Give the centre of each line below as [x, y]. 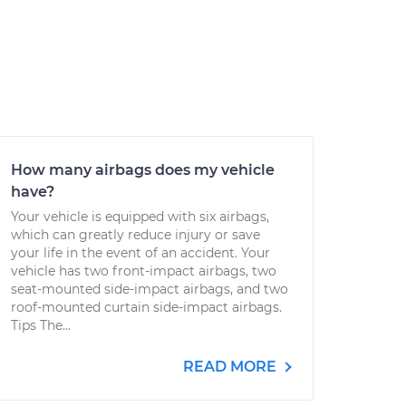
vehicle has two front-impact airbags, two [144, 271]
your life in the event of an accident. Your [140, 253]
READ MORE [232, 367]
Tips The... [41, 325]
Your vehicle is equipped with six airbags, [140, 217]
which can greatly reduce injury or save [135, 235]
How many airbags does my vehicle [143, 170]
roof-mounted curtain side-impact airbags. [146, 307]
